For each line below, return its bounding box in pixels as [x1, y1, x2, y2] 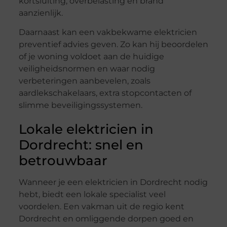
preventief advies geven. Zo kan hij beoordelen [18, 40, 208, 50]
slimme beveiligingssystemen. [18, 100, 142, 110]
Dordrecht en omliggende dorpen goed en [18, 214, 194, 224]
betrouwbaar [18, 153, 107, 169]
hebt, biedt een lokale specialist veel [18, 190, 166, 200]
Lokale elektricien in [18, 121, 154, 138]
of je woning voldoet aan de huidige [18, 52, 164, 62]
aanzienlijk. [18, 8, 63, 18]
